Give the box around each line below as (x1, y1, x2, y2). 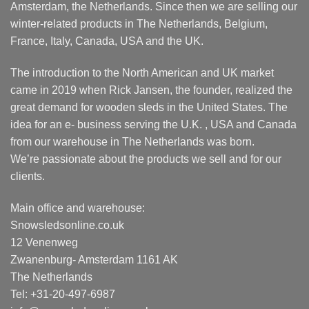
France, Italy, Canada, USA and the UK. (10, 35, 203, 48)
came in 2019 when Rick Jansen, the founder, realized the (10, 84, 292, 97)
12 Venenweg (10, 236, 78, 248)
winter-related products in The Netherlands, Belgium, (10, 18, 268, 30)
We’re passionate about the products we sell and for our (10, 153, 281, 166)
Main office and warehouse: (10, 201, 145, 214)
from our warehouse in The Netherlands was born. (10, 136, 255, 148)
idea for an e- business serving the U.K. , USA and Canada (10, 119, 297, 131)
